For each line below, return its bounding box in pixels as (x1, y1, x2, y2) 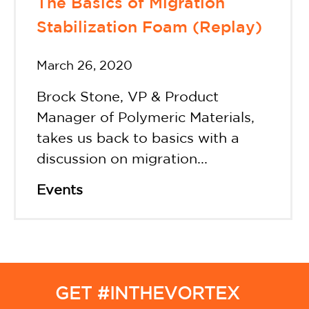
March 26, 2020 (37, 61, 132, 72)
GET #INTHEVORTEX (55, 287, 239, 303)
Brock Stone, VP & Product (37, 91, 219, 104)
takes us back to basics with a (37, 132, 239, 146)
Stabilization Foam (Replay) (37, 21, 262, 35)
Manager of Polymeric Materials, (37, 112, 255, 125)
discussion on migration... (37, 153, 208, 166)
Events (37, 184, 83, 197)
